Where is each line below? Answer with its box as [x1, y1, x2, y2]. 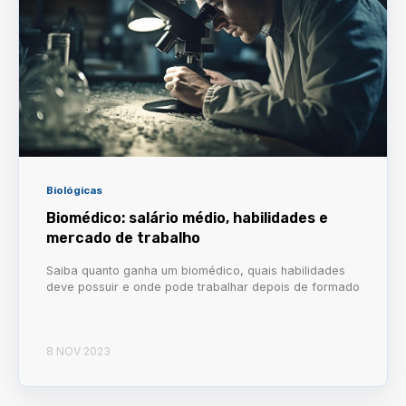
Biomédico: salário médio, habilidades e [46, 208, 328, 227]
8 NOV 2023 [46, 343, 111, 358]
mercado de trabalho [46, 228, 200, 246]
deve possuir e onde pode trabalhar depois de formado [46, 279, 360, 294]
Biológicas [46, 183, 102, 197]
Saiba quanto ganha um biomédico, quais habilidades [46, 263, 345, 277]
